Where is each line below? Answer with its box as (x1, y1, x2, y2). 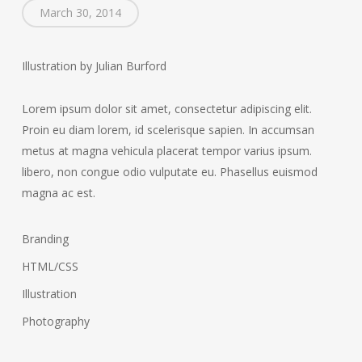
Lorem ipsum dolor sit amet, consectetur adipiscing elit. (21, 100, 312, 116)
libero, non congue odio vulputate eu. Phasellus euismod (21, 163, 318, 179)
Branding (21, 230, 69, 246)
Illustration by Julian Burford (21, 57, 166, 74)
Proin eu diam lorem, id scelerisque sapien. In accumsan (21, 121, 314, 137)
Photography (21, 313, 90, 329)
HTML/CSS (21, 258, 78, 274)
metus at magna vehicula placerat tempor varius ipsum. (21, 142, 312, 158)
